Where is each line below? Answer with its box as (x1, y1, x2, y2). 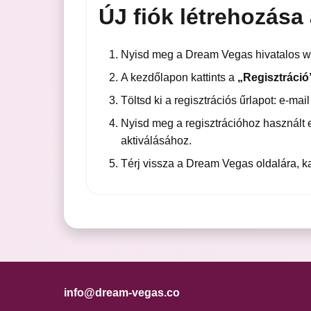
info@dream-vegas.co (64, 287, 180, 299)
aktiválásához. (120, 135, 192, 147)
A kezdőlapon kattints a (120, 72, 237, 84)
